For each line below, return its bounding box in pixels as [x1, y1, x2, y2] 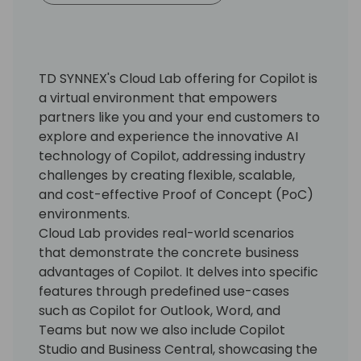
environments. [39, 204, 130, 223]
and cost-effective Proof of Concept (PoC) [39, 185, 313, 204]
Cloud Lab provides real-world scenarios [39, 223, 294, 243]
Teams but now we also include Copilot [39, 320, 285, 339]
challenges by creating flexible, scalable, [39, 165, 295, 185]
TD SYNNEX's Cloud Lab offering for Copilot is [39, 68, 317, 88]
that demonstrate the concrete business [39, 243, 299, 262]
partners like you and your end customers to [39, 107, 320, 127]
